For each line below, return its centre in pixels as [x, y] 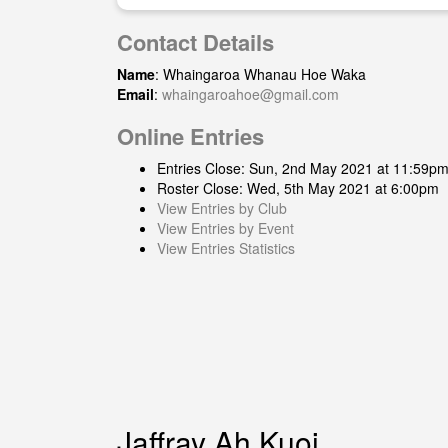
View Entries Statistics [226, 248]
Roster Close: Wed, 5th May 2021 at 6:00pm [298, 188]
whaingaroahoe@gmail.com [250, 94]
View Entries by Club [222, 208]
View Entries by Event [225, 228]
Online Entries [190, 136]
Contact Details [195, 42]
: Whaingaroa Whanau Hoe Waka [260, 74]
